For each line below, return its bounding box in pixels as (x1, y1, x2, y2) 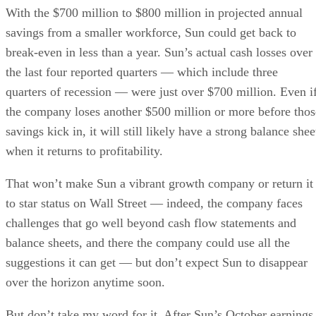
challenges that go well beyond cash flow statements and (6, 215, 296, 230)
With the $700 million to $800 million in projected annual (6, 5, 303, 20)
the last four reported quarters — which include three (6, 64, 278, 79)
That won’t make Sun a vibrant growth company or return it (6, 176, 313, 190)
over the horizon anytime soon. (6, 274, 165, 289)
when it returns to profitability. (6, 143, 163, 158)
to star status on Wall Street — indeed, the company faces (6, 195, 303, 210)
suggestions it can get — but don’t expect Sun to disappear (6, 255, 308, 269)
